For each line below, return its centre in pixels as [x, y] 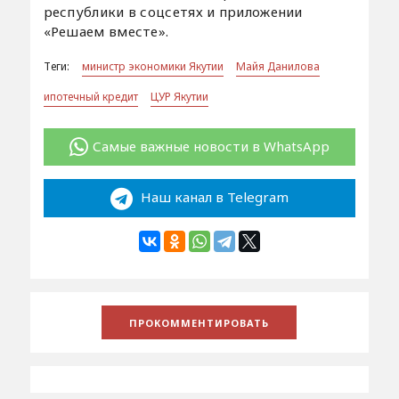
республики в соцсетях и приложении [173, 11]
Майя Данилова [277, 66]
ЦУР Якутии [179, 96]
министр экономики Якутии [152, 66]
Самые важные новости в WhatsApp [211, 146]
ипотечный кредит [90, 96]
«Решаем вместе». [106, 31]
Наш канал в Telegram [212, 197]
